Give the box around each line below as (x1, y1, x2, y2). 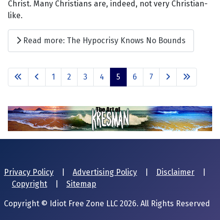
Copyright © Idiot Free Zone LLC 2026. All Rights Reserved (4, 199, 210, 209)
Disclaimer (156, 167, 194, 177)
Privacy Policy (4, 167, 54, 177)
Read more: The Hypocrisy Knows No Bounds (21, 36, 186, 46)
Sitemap (66, 179, 96, 189)
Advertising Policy (73, 167, 137, 177)
